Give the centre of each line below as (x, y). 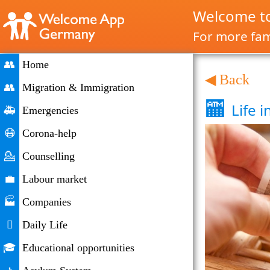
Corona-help (49, 133)
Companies (47, 202)
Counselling (49, 156)
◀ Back (227, 80)
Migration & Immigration (78, 87)
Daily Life (45, 225)
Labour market (55, 179)
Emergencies (50, 110)
